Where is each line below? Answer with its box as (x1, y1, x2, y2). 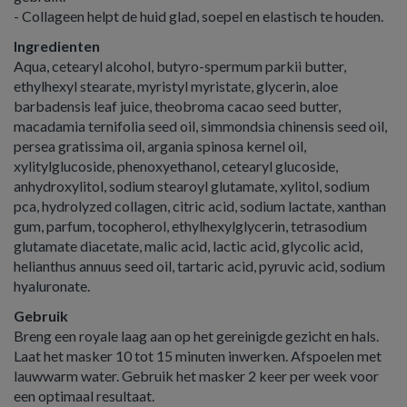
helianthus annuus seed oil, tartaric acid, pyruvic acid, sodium (14, 257, 385, 274)
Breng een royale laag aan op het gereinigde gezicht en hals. (14, 327, 379, 344)
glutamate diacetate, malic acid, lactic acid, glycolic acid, (14, 237, 362, 254)
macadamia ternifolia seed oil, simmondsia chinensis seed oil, (14, 117, 387, 134)
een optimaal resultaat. (14, 387, 154, 404)
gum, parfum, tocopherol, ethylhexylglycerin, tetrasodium (14, 217, 367, 234)
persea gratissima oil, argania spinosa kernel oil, (14, 137, 306, 154)
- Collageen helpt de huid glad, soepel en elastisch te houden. (14, 7, 383, 25)
